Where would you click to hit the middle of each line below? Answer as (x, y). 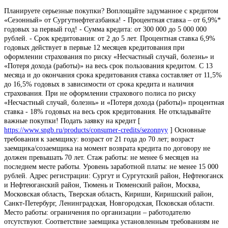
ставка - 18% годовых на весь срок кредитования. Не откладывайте (107, 111)
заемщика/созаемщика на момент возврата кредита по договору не (107, 148)
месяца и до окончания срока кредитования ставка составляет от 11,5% (113, 75)
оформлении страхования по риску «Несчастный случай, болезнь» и (109, 56)
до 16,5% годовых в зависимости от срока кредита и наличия (99, 84)
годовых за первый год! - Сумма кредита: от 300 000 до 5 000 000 (105, 29)
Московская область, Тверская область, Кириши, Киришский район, (109, 194)
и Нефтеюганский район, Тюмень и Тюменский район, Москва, (102, 185)
